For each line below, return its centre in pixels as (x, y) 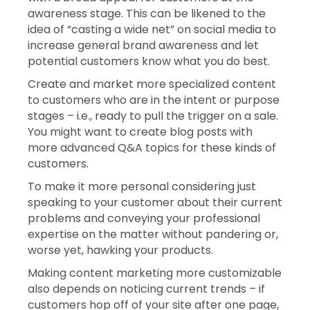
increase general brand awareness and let (143, 45)
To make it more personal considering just (142, 186)
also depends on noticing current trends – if (146, 289)
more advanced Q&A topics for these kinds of (152, 147)
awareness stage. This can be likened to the (147, 13)
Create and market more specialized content (152, 84)
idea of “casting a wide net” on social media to (152, 29)
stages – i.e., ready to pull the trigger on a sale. (153, 116)
